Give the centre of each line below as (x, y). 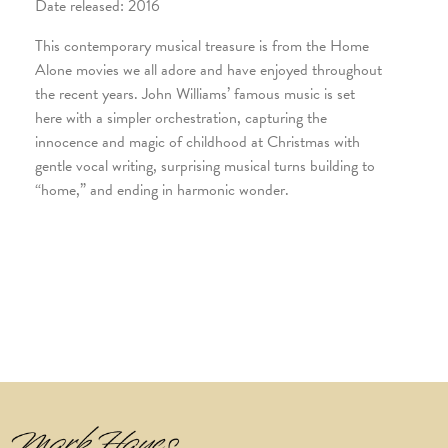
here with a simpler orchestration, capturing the (181, 117)
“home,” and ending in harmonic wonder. (162, 189)
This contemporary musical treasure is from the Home (202, 45)
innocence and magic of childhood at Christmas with (197, 141)
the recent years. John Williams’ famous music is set (195, 93)
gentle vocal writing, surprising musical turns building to (205, 165)
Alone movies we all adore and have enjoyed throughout (208, 69)
